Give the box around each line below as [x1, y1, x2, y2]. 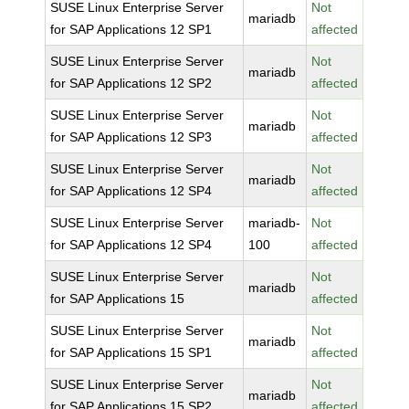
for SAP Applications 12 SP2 [50, 76, 213, 90]
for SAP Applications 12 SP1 [50, 22, 213, 37]
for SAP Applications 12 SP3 [50, 130, 213, 144]
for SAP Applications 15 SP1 [50, 345, 213, 360]
